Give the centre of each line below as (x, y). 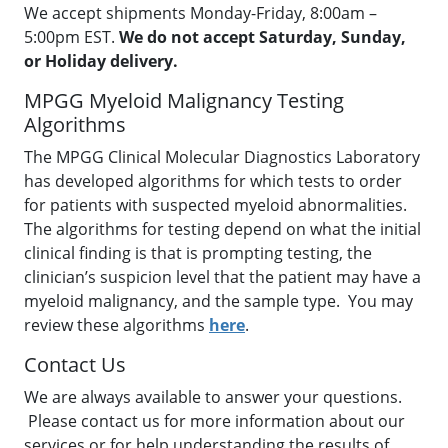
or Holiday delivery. (101, 61)
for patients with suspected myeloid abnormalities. (217, 205)
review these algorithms (116, 325)
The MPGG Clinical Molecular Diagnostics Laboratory (222, 157)
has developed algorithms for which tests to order (213, 181)
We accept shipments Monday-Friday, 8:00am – (200, 13)
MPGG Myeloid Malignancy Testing (184, 100)
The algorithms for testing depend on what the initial (222, 229)
